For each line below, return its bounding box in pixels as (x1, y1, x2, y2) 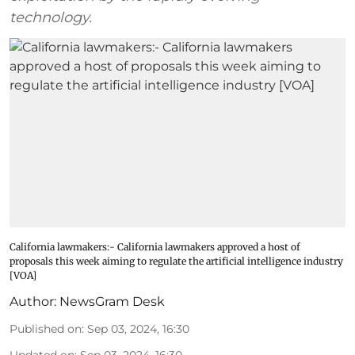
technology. (10, 9, 92, 26)
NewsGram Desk (59, 293, 165, 309)
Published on (10, 321, 82, 336)
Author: (10, 293, 56, 309)
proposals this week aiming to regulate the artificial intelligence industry (10, 254, 343, 267)
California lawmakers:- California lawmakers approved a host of (10, 240, 300, 253)
